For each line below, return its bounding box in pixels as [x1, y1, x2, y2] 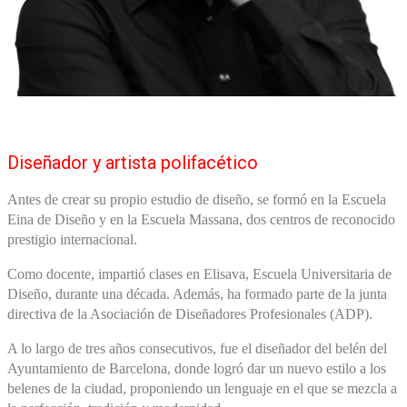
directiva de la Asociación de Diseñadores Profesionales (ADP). [7, 305, 372, 322]
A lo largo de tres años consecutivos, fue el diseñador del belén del [7, 340, 387, 356]
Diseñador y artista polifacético [7, 151, 258, 174]
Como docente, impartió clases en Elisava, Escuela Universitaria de [7, 265, 392, 282]
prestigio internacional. [7, 231, 137, 247]
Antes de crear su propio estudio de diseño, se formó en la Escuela [7, 191, 386, 207]
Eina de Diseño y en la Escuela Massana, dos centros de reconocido [7, 211, 395, 227]
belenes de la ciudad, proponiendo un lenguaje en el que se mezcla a [7, 380, 397, 396]
